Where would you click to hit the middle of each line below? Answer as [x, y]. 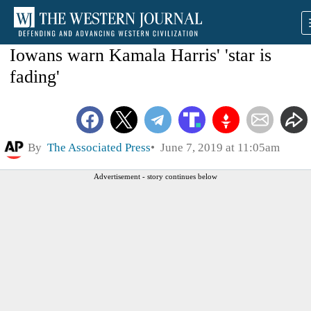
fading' [35, 77]
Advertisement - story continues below [155, 176]
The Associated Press [99, 147]
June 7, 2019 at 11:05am [217, 147]
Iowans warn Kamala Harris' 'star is [141, 55]
